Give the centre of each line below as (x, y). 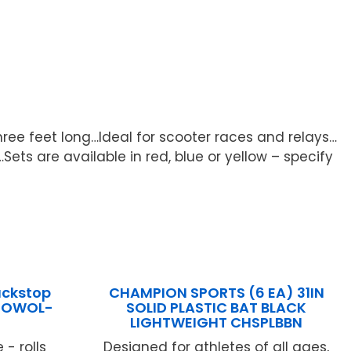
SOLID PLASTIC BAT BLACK (217, 308)
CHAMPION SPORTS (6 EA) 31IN (216, 293)
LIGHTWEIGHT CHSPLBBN (217, 323)
